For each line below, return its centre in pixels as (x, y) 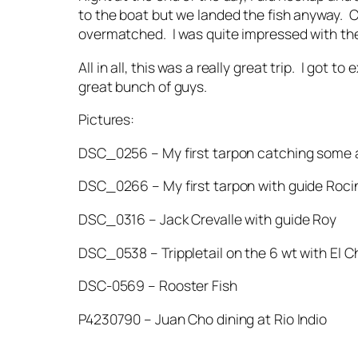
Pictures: (107, 119)
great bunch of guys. (143, 86)
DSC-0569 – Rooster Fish (158, 286)
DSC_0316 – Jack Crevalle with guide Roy (208, 219)
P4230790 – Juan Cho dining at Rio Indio (203, 318)
